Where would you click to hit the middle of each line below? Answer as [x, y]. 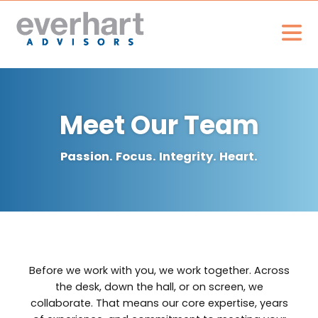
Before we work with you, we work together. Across [159, 271]
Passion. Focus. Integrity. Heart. [159, 156]
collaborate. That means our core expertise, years [159, 303]
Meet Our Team [159, 125]
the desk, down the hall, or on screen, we [159, 287]
